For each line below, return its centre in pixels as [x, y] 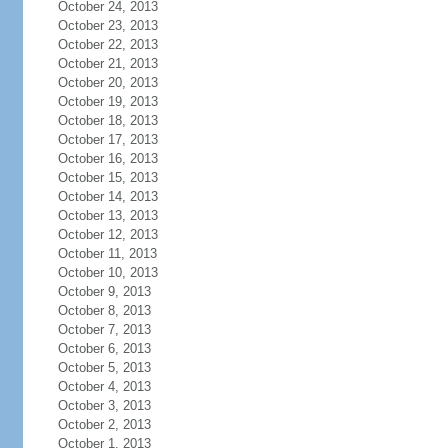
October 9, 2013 [104, 291]
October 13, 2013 [107, 215]
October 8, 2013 [104, 310]
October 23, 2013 [107, 25]
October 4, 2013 [104, 386]
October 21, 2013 [107, 63]
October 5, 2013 [104, 367]
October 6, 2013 [104, 348]
